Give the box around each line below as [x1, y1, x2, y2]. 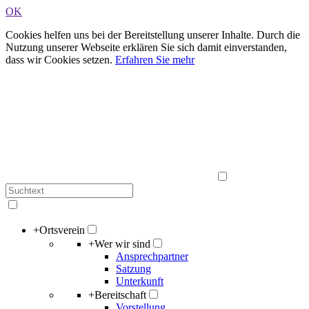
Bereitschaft [94, 289, 146, 301]
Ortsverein [39, 224, 85, 236]
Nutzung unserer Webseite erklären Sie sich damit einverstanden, [6, 41, 287, 53]
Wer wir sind [94, 238, 150, 250]
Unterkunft [116, 275, 163, 287]
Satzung [116, 263, 151, 275]
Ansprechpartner [116, 250, 188, 262]
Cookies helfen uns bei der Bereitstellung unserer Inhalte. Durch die [6, 29, 300, 41]
